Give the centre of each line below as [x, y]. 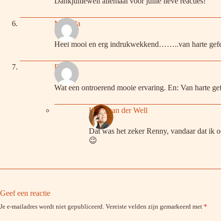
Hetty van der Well [118, 110]
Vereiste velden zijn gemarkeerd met [155, 206]
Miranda [67, 24]
